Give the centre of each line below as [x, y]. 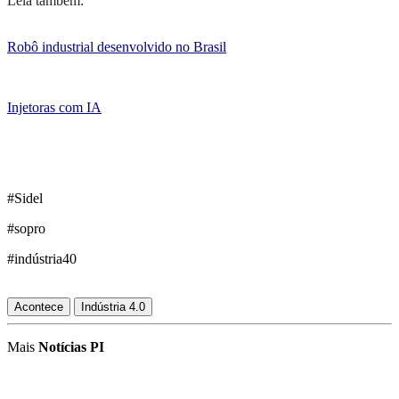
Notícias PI [71, 346]
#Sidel [25, 198]
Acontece [39, 306]
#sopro [26, 228]
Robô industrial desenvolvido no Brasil [117, 46]
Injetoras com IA [54, 107]
